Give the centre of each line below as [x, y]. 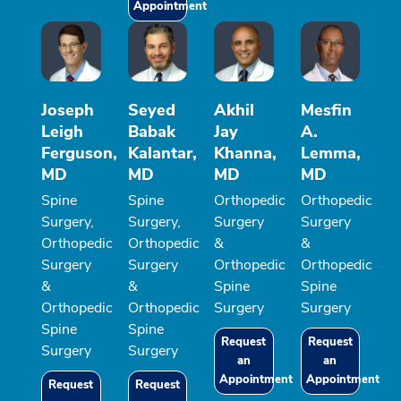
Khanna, [245, 153]
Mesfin [326, 110]
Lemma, [330, 153]
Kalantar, [162, 153]
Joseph [68, 110]
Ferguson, [79, 153]
